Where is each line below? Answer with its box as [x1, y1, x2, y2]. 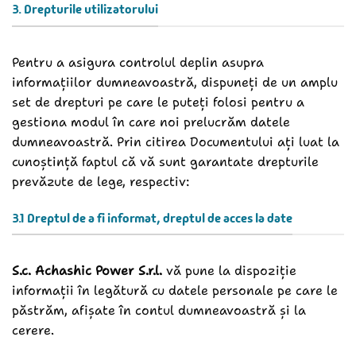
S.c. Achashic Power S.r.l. [12, 262, 162, 280]
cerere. [12, 322, 58, 339]
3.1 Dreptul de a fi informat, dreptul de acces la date [12, 209, 292, 226]
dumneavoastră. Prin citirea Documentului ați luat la [12, 133, 339, 150]
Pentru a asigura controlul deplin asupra [12, 53, 264, 71]
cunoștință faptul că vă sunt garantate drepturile [12, 153, 319, 170]
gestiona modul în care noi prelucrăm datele [12, 113, 290, 130]
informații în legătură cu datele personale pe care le [12, 282, 338, 300]
